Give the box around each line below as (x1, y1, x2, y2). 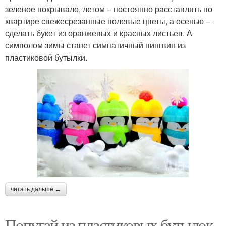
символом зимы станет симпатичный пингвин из (5, 39, 186, 51)
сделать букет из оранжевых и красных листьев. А (5, 27, 192, 39)
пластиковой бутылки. (5, 51, 87, 64)
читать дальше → (11, 185, 61, 193)
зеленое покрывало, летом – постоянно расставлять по (5, 3, 212, 15)
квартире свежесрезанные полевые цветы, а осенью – (5, 15, 210, 27)
